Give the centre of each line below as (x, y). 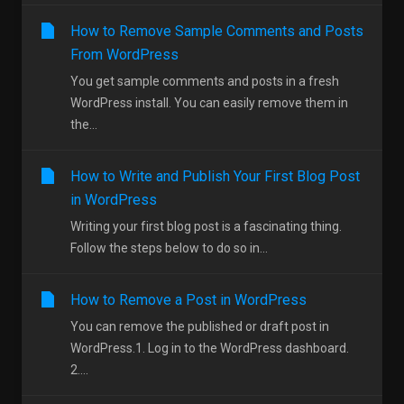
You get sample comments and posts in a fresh (205, 81)
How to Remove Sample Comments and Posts (217, 31)
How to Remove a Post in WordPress (188, 299)
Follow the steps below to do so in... (169, 248)
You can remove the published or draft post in (200, 326)
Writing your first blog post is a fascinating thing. (206, 226)
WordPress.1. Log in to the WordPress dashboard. (210, 348)
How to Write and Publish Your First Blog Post (215, 176)
